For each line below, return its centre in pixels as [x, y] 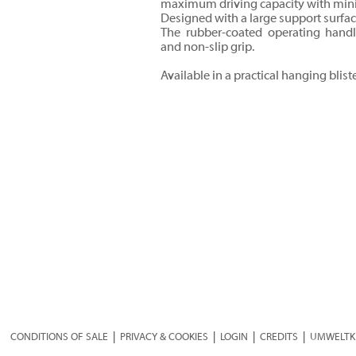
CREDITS [279, 337]
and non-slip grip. [208, 47]
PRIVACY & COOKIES [164, 337]
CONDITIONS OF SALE [60, 337]
